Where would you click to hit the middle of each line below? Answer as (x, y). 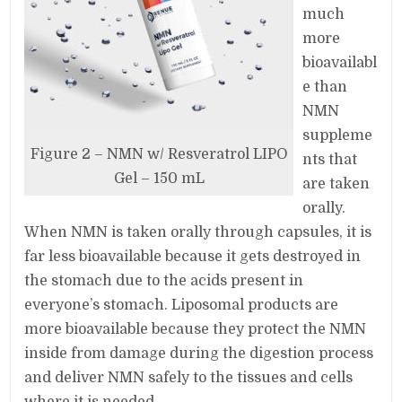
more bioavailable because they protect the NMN (196, 329)
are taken (336, 184)
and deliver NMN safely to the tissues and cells (189, 377)
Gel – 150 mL (159, 178)
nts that (330, 159)
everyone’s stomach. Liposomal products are (182, 305)
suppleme (338, 135)
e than (325, 87)
